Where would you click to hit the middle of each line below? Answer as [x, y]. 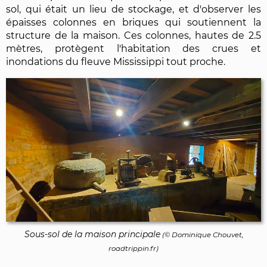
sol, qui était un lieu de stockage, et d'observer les [133, 10]
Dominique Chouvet [207, 235]
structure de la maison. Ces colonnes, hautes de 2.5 [133, 36]
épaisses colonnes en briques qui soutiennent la [133, 23]
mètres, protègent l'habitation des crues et [133, 49]
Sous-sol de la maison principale [92, 235]
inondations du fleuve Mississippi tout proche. [116, 62]
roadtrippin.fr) [133, 249]
